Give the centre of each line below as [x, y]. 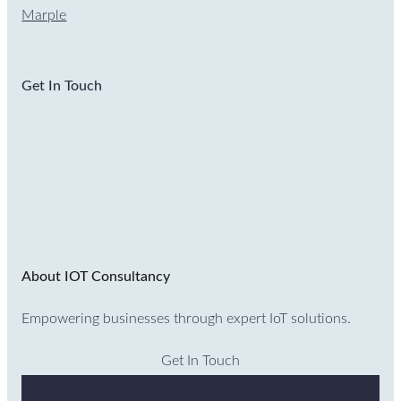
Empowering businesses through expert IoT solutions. [187, 319]
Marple [44, 15]
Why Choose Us [200, 389]
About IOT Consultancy [96, 277]
